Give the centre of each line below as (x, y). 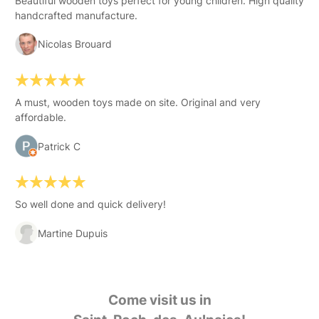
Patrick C (59, 146)
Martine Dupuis (72, 233)
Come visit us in (159, 300)
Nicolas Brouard (74, 44)
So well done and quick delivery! (90, 204)
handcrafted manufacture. (76, 15)
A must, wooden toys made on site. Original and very (137, 103)
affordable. (40, 117)
